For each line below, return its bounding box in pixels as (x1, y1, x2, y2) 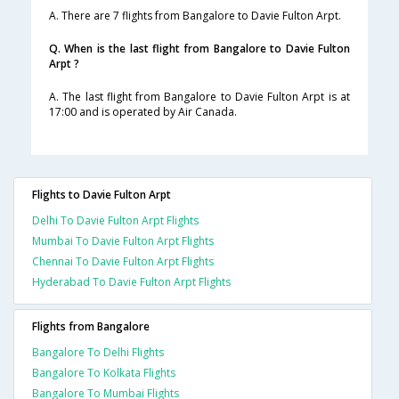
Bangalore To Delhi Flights (32, 345, 164, 361)
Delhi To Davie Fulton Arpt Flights (32, 213, 199, 229)
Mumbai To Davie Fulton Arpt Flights (32, 233, 214, 249)
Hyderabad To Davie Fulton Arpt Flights (32, 274, 231, 290)
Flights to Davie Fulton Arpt (32, 187, 171, 203)
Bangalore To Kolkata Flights (32, 365, 175, 381)
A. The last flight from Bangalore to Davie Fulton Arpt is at (49, 89, 350, 105)
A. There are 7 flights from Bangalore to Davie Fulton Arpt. (49, 8, 341, 24)
